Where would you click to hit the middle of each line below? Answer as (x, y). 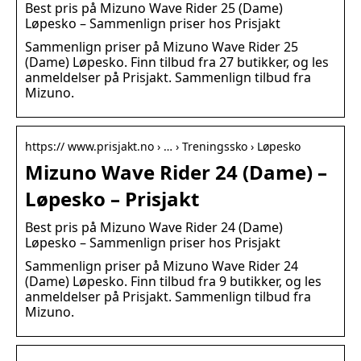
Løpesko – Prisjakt (112, 199)
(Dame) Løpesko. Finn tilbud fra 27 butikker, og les (177, 62)
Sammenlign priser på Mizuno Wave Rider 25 (162, 47)
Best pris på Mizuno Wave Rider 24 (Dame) (154, 228)
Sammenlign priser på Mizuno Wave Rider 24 (162, 266)
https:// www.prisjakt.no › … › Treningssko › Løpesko (163, 147)
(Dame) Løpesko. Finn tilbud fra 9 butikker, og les (173, 282)
